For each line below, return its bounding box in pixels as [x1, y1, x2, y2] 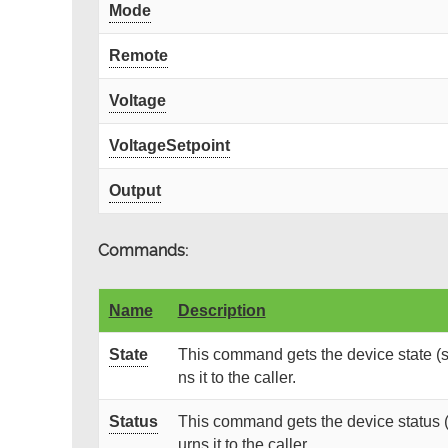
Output [108, 182, 161, 200]
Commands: [97, 241, 188, 261]
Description [177, 302, 266, 320]
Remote [108, 47, 168, 65]
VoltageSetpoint [108, 137, 230, 155]
